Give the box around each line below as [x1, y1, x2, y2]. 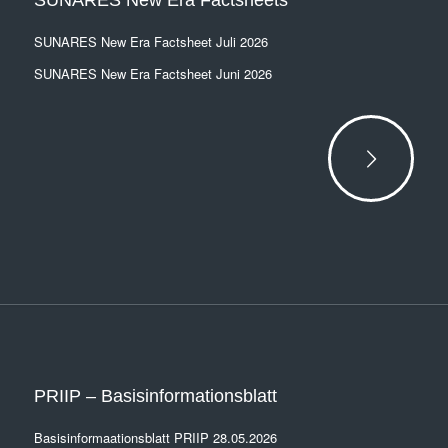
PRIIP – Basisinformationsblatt [33, 386, 277, 407]
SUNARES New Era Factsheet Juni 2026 [33, 64, 272, 84]
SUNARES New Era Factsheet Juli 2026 [33, 32, 268, 52]
